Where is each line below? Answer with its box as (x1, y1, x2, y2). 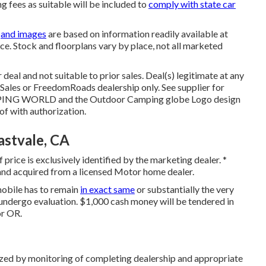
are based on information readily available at (46, 27, 228, 39)
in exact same (80, 183, 135, 195)
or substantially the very (135, 183, 234, 195)
